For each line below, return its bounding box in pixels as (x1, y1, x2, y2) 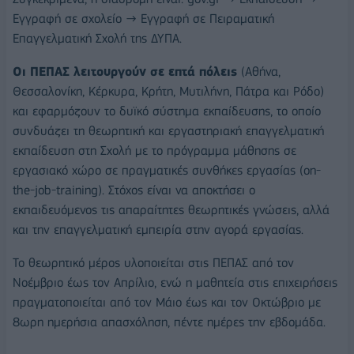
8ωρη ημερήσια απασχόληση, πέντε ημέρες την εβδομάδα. (13, 314, 326, 330)
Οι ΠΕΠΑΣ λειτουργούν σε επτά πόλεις (13, 64, 237, 80)
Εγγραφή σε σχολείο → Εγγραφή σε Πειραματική (13, 11, 274, 27)
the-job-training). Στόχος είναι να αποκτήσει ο (13, 183, 255, 198)
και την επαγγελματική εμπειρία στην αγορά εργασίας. (13, 222, 303, 238)
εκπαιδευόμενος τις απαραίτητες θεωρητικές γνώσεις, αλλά (13, 202, 330, 218)
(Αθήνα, (237, 64, 281, 80)
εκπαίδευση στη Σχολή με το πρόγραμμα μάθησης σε (13, 143, 296, 159)
